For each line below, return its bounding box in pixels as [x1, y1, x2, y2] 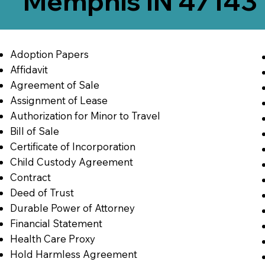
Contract [9, 170, 51, 183]
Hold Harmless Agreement [9, 247, 137, 260]
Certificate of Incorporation [9, 140, 135, 153]
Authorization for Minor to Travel [9, 109, 160, 122]
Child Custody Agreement [9, 155, 133, 168]
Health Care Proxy [9, 232, 95, 245]
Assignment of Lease [9, 93, 108, 106]
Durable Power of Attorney [9, 201, 135, 214]
